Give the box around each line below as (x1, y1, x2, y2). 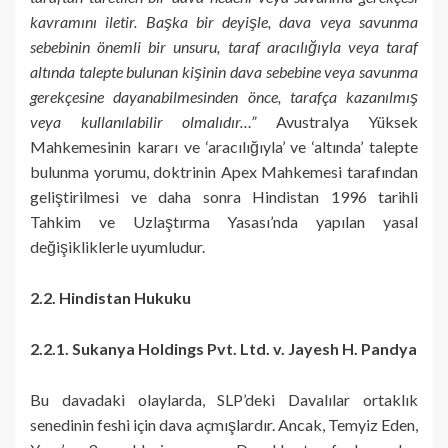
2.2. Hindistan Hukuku (30, 287, 191, 307)
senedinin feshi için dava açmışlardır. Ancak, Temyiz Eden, (30, 414, 418, 434)
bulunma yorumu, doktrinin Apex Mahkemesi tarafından (30, 161, 418, 181)
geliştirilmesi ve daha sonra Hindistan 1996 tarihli (30, 186, 418, 206)
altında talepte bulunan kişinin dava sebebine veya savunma (30, 61, 418, 81)
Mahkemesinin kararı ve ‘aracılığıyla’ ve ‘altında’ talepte (30, 136, 418, 156)
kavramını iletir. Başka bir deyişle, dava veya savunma (30, 11, 418, 31)
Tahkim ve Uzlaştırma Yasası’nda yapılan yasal (30, 211, 418, 231)
